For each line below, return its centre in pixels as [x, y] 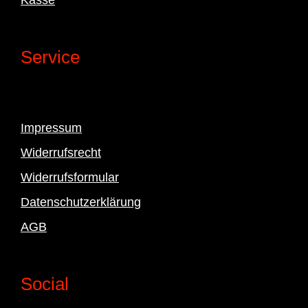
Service [50, 57]
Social [44, 284]
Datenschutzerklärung [80, 202]
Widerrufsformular [69, 177]
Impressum [51, 128]
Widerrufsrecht [60, 152]
